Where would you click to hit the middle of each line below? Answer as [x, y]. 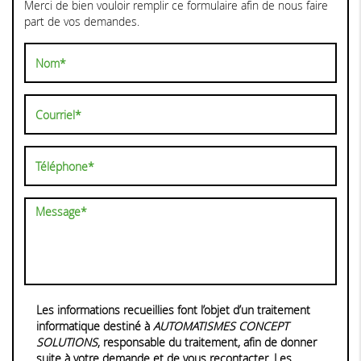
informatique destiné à [93, 326]
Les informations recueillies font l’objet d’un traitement [173, 310]
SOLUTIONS [66, 342]
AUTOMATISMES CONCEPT [219, 326]
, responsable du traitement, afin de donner [207, 342]
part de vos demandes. [81, 22]
